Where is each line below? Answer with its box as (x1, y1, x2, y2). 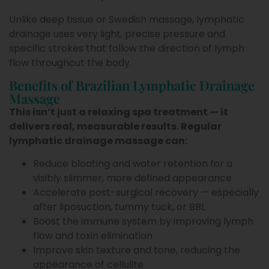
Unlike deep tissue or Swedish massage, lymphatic (9, 12, 244, 26)
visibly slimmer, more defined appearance (33, 171, 232, 186)
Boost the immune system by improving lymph (33, 214, 253, 229)
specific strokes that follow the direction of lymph (9, 41, 244, 55)
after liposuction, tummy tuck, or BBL (33, 200, 205, 214)
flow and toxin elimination (33, 229, 153, 243)
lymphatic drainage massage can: (9, 133, 187, 148)
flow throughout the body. (9, 55, 131, 70)
